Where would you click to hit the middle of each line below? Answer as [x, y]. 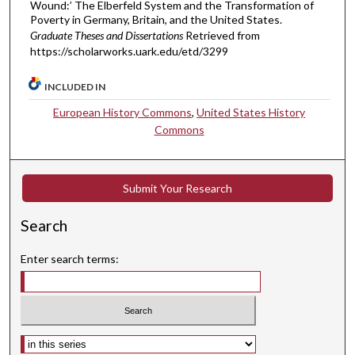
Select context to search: [84, 339]
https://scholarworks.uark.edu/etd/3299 [129, 52]
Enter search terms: [70, 258]
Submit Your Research [177, 188]
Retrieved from [222, 36]
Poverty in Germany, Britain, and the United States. [156, 20]
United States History [251, 112]
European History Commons [123, 112]
